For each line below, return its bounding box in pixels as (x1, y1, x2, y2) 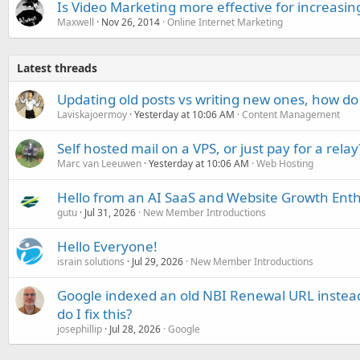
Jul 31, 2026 (84, 205, 136, 219)
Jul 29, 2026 (132, 254, 183, 268)
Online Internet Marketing (167, 14, 283, 29)
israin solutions (57, 254, 125, 268)
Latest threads (17, 59, 97, 76)
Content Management (242, 107, 340, 121)
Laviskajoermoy (57, 107, 127, 121)
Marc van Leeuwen (57, 156, 141, 170)
